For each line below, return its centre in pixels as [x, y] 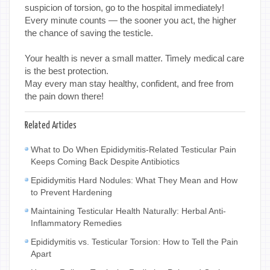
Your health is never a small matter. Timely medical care [134, 58]
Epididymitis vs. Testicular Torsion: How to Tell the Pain [134, 242]
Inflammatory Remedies [76, 224]
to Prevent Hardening [71, 193]
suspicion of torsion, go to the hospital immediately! [124, 8]
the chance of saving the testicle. [89, 33]
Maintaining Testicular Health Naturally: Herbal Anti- [128, 211]
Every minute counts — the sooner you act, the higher [130, 20]
